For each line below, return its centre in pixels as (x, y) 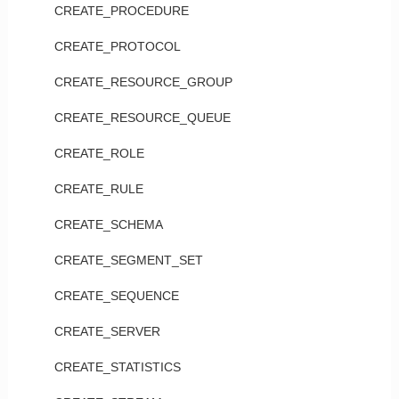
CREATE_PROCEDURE (121, 11)
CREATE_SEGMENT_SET (128, 260)
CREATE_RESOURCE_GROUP (143, 82)
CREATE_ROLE (99, 153)
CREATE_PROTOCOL (117, 46)
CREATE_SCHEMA (108, 224)
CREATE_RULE (98, 189)
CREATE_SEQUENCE (116, 296)
